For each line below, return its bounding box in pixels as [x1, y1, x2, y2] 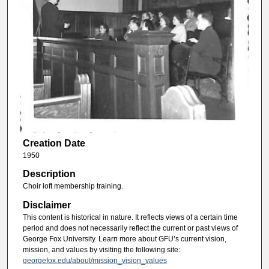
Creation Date [22, 138, 85, 148]
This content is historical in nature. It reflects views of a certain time [22, 213, 238, 222]
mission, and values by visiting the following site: [22, 245, 180, 254]
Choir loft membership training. [22, 182, 123, 191]
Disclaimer [22, 199, 71, 210]
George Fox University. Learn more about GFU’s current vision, [22, 234, 226, 243]
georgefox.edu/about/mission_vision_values [22, 256, 167, 265]
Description [22, 169, 76, 180]
